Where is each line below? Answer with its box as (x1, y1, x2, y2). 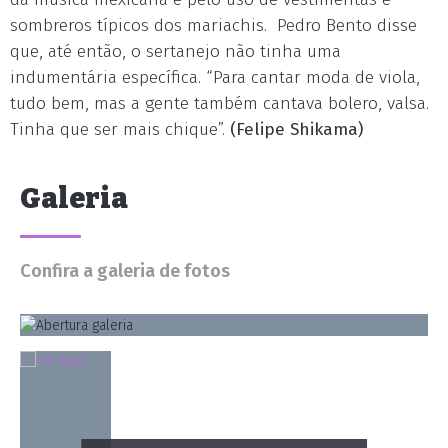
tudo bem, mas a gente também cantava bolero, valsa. (10, 93, 429, 114)
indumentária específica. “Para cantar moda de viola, (10, 67, 420, 88)
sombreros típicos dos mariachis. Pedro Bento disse (10, 15, 417, 36)
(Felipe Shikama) (230, 119, 363, 140)
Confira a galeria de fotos (20, 260, 230, 282)
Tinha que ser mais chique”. (10, 119, 230, 140)
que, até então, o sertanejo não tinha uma (10, 41, 341, 62)
